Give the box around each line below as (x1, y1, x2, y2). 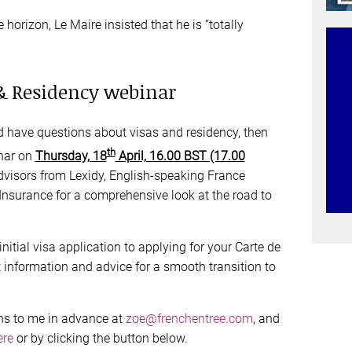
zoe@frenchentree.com (125, 311, 253, 327)
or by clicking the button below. (13, 331, 188, 346)
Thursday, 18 (35, 148, 107, 164)
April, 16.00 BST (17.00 (115, 148, 245, 164)
